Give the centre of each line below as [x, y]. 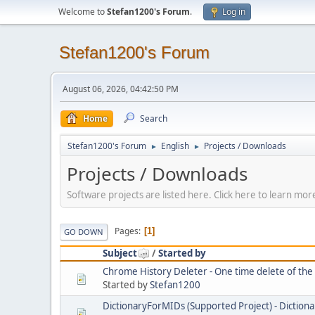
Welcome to [83, 12]
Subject [120, 253]
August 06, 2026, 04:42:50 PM [121, 89]
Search [154, 118]
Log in [234, 12]
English [175, 146]
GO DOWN [84, 231]
